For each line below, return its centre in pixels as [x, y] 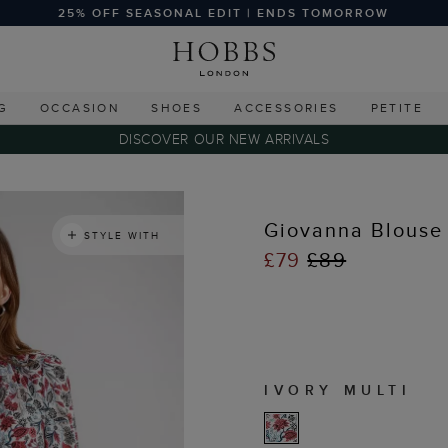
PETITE [396, 107]
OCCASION [79, 107]
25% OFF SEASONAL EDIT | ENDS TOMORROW [224, 12]
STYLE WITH [122, 235]
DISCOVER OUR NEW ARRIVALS [224, 139]
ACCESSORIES [286, 107]
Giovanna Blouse [353, 229]
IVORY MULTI [338, 390]
